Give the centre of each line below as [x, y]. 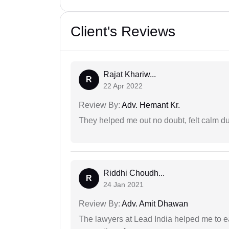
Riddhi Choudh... [134, 173]
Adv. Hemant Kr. [150, 105]
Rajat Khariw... [130, 75]
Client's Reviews [123, 32]
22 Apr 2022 [123, 86]
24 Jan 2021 [123, 185]
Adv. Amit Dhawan [154, 204]
